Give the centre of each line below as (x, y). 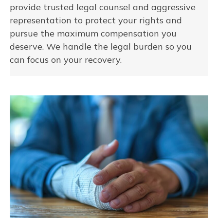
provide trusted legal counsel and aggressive (103, 7)
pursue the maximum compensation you (93, 33)
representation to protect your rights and (96, 20)
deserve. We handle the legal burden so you (101, 46)
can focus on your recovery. (66, 59)
